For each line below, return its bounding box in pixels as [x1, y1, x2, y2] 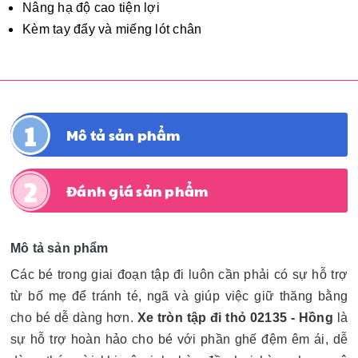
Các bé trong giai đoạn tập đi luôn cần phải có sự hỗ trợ [10, 268, 348, 281]
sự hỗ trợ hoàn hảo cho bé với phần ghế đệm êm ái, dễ [10, 332, 348, 346]
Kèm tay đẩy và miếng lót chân [22, 22, 202, 36]
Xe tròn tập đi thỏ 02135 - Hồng [137, 311, 333, 324]
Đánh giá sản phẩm [66, 181, 209, 201]
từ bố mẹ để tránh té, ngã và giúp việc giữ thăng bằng [10, 289, 348, 303]
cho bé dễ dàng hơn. [10, 311, 137, 324]
